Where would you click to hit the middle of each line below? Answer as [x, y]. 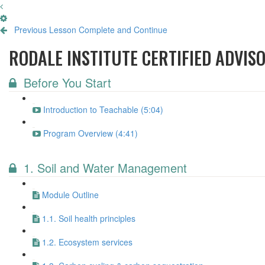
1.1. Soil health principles [89, 218]
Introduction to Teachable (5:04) [103, 109]
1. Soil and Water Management [105, 168]
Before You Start [67, 83]
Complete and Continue [123, 30]
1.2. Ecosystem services [87, 242]
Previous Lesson [45, 30]
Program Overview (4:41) [91, 133]
